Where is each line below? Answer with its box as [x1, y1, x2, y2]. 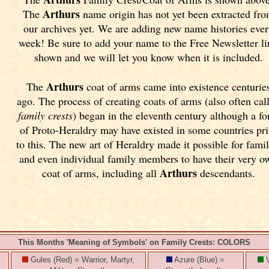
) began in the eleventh [72, 108, 175, 122]
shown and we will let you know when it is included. [34, 50, 263, 64]
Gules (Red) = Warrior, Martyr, [28, 255, 134, 264]
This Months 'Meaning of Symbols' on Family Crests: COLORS [18, 238, 251, 247]
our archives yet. [23, 21, 98, 35]
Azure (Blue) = [172, 255, 225, 264]
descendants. [196, 166, 255, 180]
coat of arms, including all [41, 166, 160, 180]
